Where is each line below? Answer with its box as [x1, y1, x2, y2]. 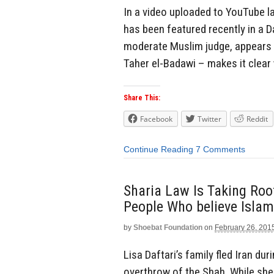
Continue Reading [124, 144, 193, 155]
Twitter [198, 114, 221, 125]
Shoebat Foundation [133, 223, 202, 232]
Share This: [124, 94, 160, 103]
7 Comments [196, 144, 245, 155]
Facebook [140, 114, 172, 125]
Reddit [246, 114, 268, 125]
